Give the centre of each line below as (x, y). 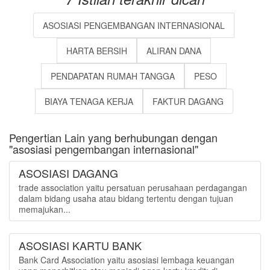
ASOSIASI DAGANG (68, 173)
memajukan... (45, 209)
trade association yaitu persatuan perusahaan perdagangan (133, 187)
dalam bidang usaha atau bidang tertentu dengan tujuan (126, 198)
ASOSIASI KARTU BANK (80, 245)
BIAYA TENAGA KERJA (89, 101)
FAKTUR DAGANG (188, 101)
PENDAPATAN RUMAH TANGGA (113, 76)
